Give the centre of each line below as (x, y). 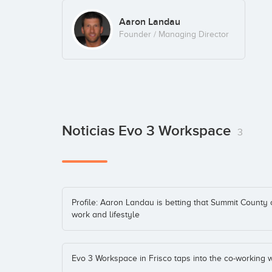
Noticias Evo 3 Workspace (148, 131)
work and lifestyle (106, 215)
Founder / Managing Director (174, 34)
